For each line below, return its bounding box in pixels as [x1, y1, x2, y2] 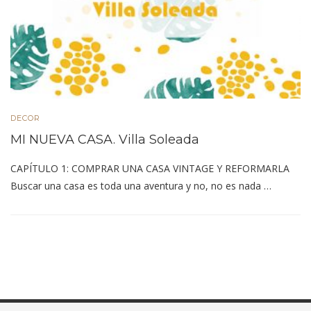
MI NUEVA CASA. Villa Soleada [10, 132, 199, 148]
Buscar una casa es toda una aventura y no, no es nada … [10, 179, 271, 193]
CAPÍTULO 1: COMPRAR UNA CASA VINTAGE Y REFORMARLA [10, 162, 289, 176]
